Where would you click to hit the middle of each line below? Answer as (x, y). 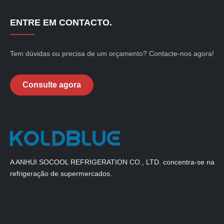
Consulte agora (52, 84)
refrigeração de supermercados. (61, 173)
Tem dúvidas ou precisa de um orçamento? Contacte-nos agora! (112, 53)
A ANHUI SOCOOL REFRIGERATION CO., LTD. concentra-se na (112, 162)
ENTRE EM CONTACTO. (61, 22)
